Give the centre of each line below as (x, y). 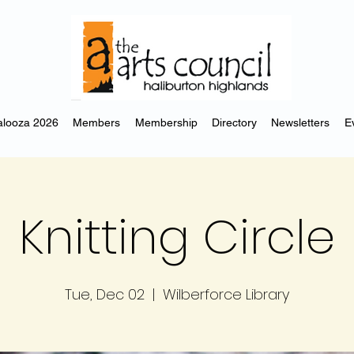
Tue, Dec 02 (105, 294)
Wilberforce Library (226, 294)
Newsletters (301, 122)
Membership (166, 122)
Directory (234, 122)
